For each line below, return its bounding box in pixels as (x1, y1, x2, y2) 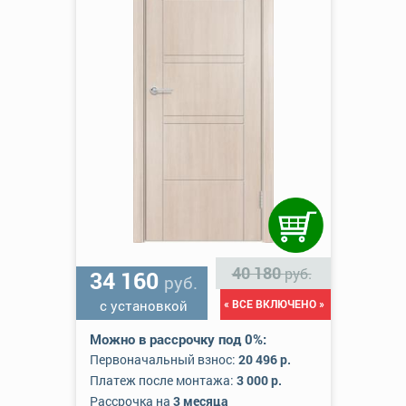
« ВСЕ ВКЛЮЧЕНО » (223, 296, 324, 311)
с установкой (100, 296, 188, 314)
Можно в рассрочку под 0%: (89, 330, 266, 348)
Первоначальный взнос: (89, 351, 238, 368)
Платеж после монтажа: (89, 372, 237, 389)
